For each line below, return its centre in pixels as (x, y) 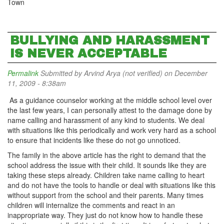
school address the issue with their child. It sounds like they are (107, 165)
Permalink (23, 73)
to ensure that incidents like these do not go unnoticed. (95, 140)
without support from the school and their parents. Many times (105, 195)
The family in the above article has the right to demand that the (107, 155)
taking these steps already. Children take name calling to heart (106, 175)
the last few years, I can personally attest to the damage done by (110, 110)
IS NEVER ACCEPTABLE (88, 53)
